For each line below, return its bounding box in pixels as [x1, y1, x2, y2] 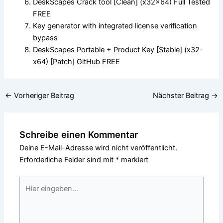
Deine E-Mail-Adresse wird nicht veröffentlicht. [19, 143, 178, 152]
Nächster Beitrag [153, 91, 212, 100]
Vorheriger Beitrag [11, 91, 74, 100]
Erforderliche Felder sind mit [19, 155, 116, 164]
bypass [33, 33, 58, 43]
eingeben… [19, 189, 57, 199]
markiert [119, 155, 149, 164]
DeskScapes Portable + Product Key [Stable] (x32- [33, 45, 204, 55]
